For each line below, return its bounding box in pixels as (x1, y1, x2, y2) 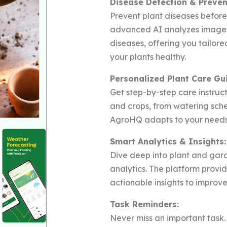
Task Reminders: (109, 199, 179, 209)
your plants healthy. (109, 51, 186, 62)
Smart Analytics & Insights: (109, 136, 226, 146)
